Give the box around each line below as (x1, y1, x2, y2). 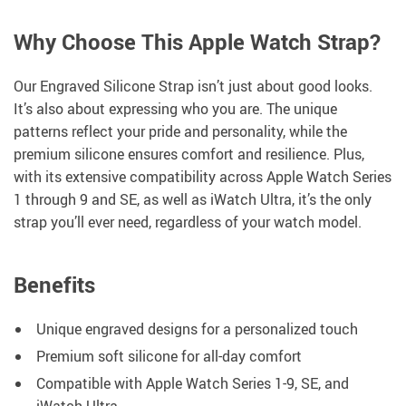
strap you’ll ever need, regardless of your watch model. (14, 212, 362, 233)
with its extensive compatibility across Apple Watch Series (14, 167, 391, 188)
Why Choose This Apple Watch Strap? (14, 27, 381, 57)
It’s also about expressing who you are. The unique (14, 99, 337, 120)
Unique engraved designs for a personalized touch (36, 319, 358, 340)
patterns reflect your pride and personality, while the (14, 121, 347, 142)
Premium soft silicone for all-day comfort (36, 346, 302, 367)
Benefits (14, 270, 95, 300)
